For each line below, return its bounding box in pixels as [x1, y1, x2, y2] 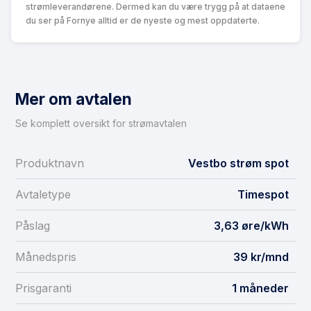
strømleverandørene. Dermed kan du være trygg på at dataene [26, 1, 285, 12]
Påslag [15, 219, 50, 233]
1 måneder [232, 281, 289, 296]
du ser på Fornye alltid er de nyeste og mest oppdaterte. [26, 15, 260, 26]
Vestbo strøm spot [188, 156, 289, 171]
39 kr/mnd [233, 250, 289, 264]
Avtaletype [15, 187, 71, 202]
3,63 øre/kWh [214, 219, 289, 233]
